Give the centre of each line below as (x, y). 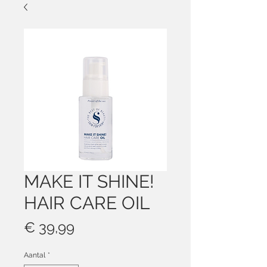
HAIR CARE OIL (87, 203)
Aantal (35, 255)
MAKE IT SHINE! (89, 181)
